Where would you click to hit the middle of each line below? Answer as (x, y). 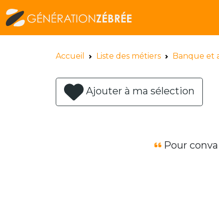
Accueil (70, 56)
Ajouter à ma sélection (140, 91)
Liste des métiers (129, 56)
